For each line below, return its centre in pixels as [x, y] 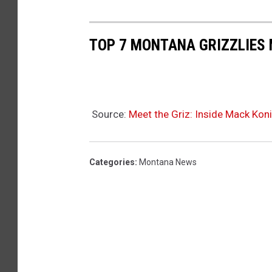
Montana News [168, 162]
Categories [112, 162]
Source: [109, 114]
